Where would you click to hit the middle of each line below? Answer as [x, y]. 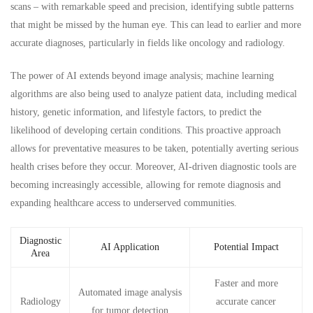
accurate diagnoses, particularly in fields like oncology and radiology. [148, 43]
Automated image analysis [130, 292]
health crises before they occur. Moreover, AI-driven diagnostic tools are [153, 166]
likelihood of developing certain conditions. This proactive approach [146, 130]
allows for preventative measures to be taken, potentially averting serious [154, 148]
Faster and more [246, 283]
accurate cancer [246, 301]
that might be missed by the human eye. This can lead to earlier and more [156, 24]
